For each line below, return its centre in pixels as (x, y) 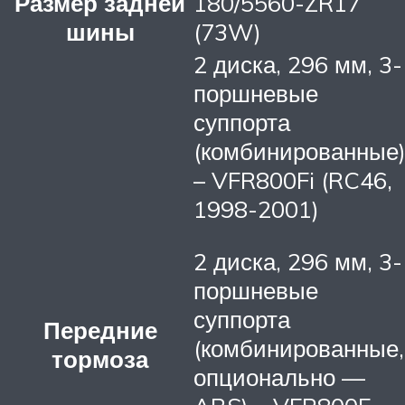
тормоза (100, 359)
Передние (100, 330)
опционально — (279, 377)
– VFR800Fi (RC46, (293, 180)
